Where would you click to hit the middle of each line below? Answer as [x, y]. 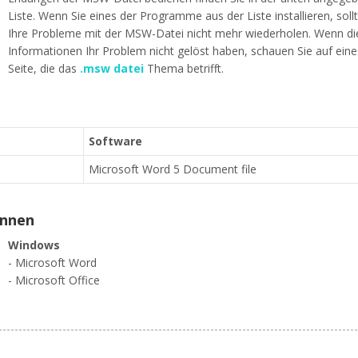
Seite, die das [44, 68]
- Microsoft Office [54, 280]
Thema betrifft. [184, 68]
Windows [34, 245]
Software [115, 141]
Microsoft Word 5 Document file [173, 169]
